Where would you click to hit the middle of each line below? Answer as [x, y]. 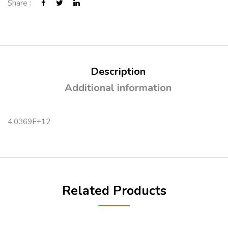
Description [118, 72]
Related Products [114, 191]
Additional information [118, 88]
